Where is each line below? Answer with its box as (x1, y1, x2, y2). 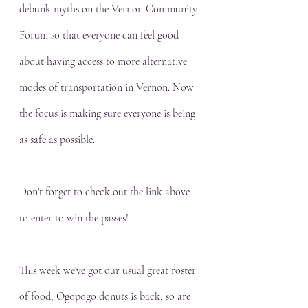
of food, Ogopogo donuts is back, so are (19, 289, 193, 303)
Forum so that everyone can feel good (19, 28, 181, 42)
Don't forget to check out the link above (19, 185, 192, 199)
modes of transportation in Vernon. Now (19, 80, 197, 94)
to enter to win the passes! (19, 211, 129, 225)
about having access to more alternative (19, 54, 190, 68)
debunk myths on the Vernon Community (19, 2, 200, 16)
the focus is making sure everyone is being (19, 107, 198, 120)
